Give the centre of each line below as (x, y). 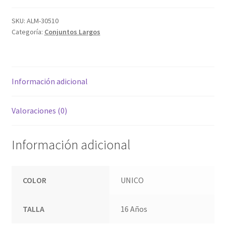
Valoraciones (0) (39, 111)
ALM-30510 (42, 21)
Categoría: (28, 32)
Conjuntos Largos (72, 32)
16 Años (134, 209)
